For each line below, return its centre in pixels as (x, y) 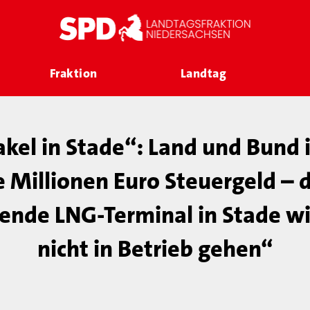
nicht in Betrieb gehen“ (155, 249)
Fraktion (73, 73)
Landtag (203, 73)
